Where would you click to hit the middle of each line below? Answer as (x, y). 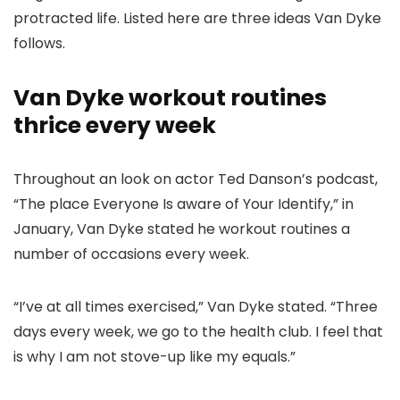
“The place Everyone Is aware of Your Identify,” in (183, 204)
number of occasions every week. (131, 254)
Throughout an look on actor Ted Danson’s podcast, (196, 179)
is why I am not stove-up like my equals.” (154, 356)
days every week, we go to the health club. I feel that (198, 331)
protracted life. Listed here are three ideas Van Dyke (197, 18)
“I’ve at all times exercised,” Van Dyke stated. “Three (196, 306)
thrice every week (115, 125)
